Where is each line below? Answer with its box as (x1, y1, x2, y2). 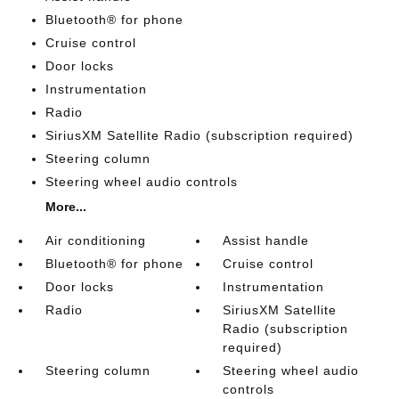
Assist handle (223, 232, 310, 248)
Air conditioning (45, 232, 146, 248)
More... (45, 199, 86, 214)
